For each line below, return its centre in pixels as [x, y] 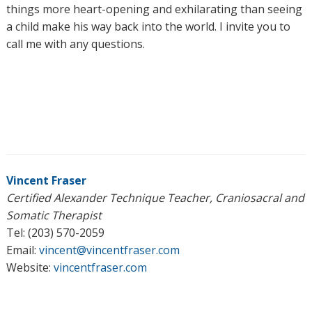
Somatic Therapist [54, 215]
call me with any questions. [75, 44]
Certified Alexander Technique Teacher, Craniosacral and [155, 198]
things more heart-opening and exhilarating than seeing [154, 9]
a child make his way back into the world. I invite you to [148, 26]
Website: [30, 267]
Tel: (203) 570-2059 [55, 233]
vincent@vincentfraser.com [109, 250]
